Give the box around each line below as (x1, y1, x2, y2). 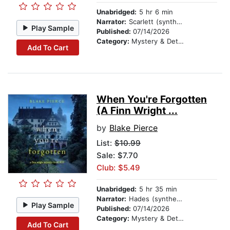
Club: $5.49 (97, 163, 140, 173)
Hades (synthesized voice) (126, 195, 177, 203)
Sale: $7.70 (97, 150, 138, 161)
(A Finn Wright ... (97, 105, 178, 117)
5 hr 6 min (137, 8, 173, 16)
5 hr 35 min (137, 185, 177, 194)
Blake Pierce (109, 123, 158, 133)
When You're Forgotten (97, 93, 207, 106)
